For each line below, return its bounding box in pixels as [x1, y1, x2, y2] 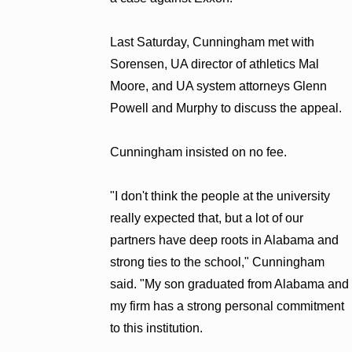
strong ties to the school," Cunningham [110, 255, 325, 269]
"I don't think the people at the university [110, 189, 331, 203]
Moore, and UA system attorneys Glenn [110, 79, 328, 93]
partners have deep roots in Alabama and [110, 233, 339, 247]
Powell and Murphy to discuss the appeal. [110, 101, 343, 115]
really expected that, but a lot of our [110, 211, 304, 225]
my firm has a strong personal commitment [110, 299, 345, 313]
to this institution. [110, 321, 203, 335]
